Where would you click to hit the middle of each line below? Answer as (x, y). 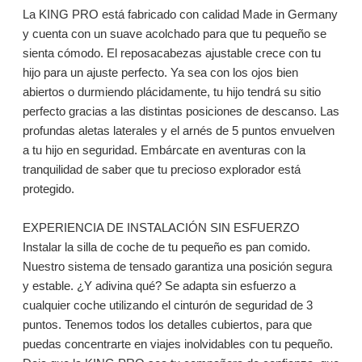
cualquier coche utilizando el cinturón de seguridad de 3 (167, 305)
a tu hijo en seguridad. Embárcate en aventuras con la (164, 150)
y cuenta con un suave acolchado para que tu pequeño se (174, 34)
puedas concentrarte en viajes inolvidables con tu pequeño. (177, 344)
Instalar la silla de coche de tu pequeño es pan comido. (166, 247)
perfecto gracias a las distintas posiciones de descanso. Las (181, 111)
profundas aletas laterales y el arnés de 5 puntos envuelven (178, 130)
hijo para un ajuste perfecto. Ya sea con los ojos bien (160, 72)
